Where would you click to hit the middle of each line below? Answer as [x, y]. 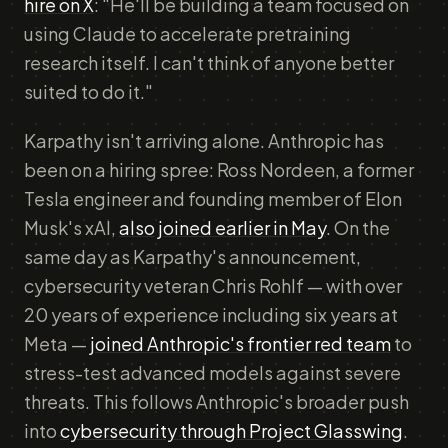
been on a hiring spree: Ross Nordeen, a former [219, 169]
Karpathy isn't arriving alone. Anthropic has [204, 140]
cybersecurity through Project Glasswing [231, 430]
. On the [358, 227]
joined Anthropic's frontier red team [240, 343]
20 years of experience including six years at [211, 314]
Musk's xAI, [71, 227]
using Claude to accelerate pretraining [187, 33]
